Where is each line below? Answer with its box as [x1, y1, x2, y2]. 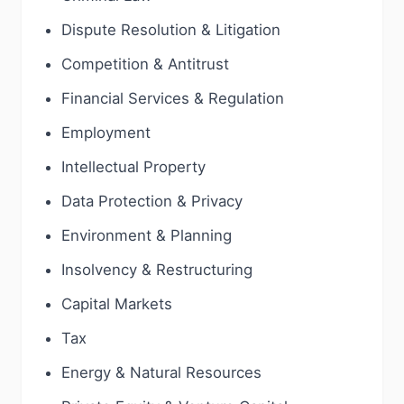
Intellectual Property [61, 158, 206, 176]
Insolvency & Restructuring [61, 261, 252, 279]
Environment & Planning [61, 226, 232, 244]
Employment [61, 124, 151, 142]
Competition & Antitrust [61, 55, 229, 73]
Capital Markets [61, 295, 172, 313]
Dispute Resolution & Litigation [61, 21, 280, 39]
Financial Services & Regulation [61, 89, 284, 107]
